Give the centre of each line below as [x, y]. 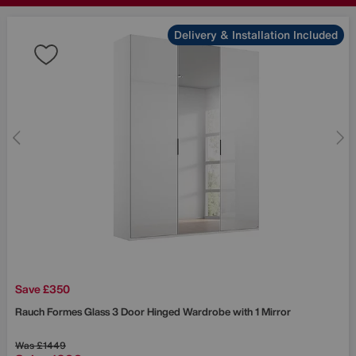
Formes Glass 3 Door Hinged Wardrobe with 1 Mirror [169, 311]
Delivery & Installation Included [256, 34]
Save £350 [43, 288]
